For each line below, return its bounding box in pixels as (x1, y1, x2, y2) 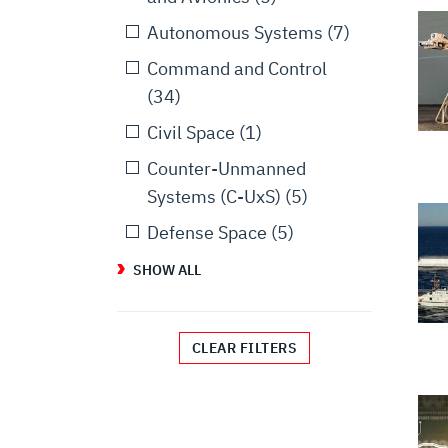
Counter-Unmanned (147, 157, 306, 180)
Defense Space (147, 221, 267, 244)
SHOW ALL (133, 261, 202, 279)
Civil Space (147, 121, 235, 144)
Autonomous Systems (147, 21, 323, 44)
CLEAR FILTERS (191, 339, 298, 357)
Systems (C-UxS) (147, 185, 281, 208)
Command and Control (147, 57, 327, 80)
